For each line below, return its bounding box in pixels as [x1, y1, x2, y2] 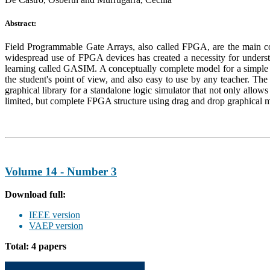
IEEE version [29, 210, 80, 221]
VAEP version [29, 221, 83, 231]
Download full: [5, 189, 66, 200]
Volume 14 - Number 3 [5, 165, 117, 178]
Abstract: [5, 18, 36, 28]
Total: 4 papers [5, 241, 66, 252]
